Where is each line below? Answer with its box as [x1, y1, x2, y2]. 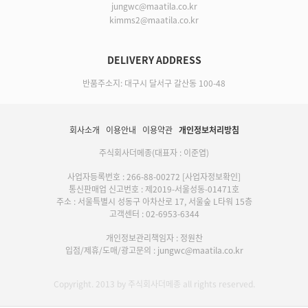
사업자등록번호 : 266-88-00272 [67, 170, 182, 183]
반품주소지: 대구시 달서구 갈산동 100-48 [82, 76, 225, 89]
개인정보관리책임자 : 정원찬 [105, 231, 203, 244]
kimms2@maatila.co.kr [109, 13, 199, 26]
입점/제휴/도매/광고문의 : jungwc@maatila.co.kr [65, 243, 243, 256]
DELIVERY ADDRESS [107, 52, 201, 67]
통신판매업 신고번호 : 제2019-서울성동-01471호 [69, 182, 239, 195]
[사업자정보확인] [182, 170, 241, 183]
